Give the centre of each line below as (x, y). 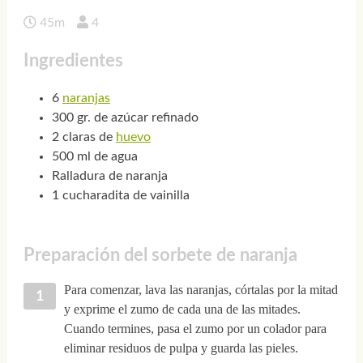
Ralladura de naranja (109, 176)
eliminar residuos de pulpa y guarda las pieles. (181, 348)
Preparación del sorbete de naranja (160, 256)
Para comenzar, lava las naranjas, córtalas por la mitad (201, 289)
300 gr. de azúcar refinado (125, 118)
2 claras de (83, 137)
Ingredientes (73, 60)
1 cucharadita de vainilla (120, 196)
